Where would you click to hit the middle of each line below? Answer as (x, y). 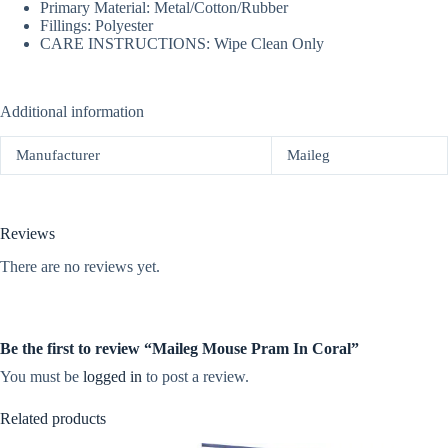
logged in (112, 377)
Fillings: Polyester (96, 26)
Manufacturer (58, 155)
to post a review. (195, 377)
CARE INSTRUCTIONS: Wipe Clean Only (182, 44)
